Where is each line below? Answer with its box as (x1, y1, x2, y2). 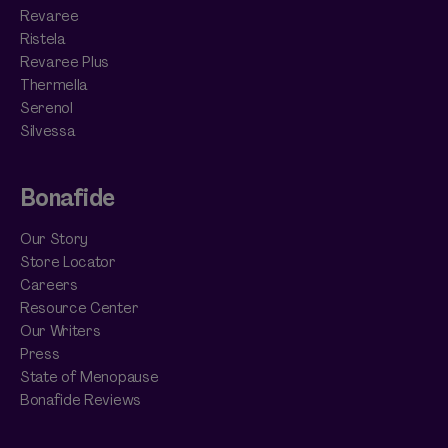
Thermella (20, 74, 89, 95)
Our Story (20, 228, 89, 249)
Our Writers (20, 320, 101, 341)
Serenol (20, 97, 73, 118)
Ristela (20, 28, 66, 49)
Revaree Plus (20, 51, 110, 72)
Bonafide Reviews (20, 389, 141, 410)
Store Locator (20, 251, 116, 272)
